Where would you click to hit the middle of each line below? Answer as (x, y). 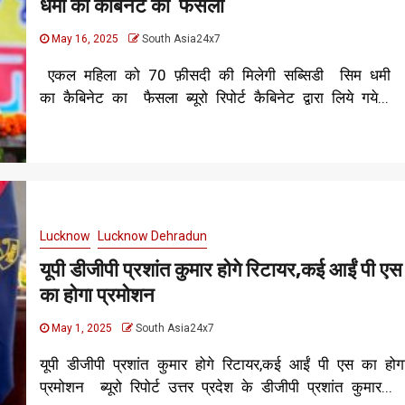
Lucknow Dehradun (152, 235)
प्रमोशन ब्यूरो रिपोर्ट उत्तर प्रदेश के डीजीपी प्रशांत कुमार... (216, 386)
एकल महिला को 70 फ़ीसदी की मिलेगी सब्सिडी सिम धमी (215, 75)
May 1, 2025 (81, 328)
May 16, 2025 (85, 38)
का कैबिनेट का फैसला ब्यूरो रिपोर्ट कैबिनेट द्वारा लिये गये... (214, 97)
